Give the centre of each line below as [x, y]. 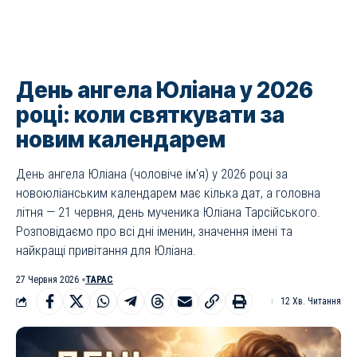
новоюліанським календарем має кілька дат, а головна [168, 193]
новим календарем [121, 139]
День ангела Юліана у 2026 [165, 90]
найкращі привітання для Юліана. [106, 250]
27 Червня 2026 [47, 280]
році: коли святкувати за [150, 115]
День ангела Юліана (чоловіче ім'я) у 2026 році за [152, 174]
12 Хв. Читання [311, 301]
